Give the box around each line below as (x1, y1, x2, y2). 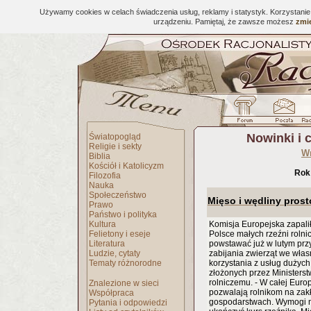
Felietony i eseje (89, 229, 151, 239)
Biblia (89, 151, 110, 161)
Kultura (89, 219, 116, 229)
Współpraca (89, 288, 134, 298)
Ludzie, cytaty (89, 249, 140, 258)
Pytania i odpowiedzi (89, 298, 167, 308)
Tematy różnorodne (89, 258, 162, 268)
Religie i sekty (89, 142, 142, 151)
